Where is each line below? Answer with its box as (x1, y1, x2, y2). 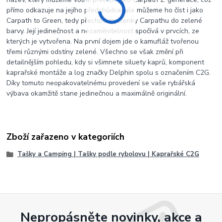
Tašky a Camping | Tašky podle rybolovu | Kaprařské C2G (17, 150, 199, 159)
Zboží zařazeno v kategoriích (6, 130, 125, 143)
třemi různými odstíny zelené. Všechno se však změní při (6, 47, 184, 57)
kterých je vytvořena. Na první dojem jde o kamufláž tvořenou (6, 37, 199, 47)
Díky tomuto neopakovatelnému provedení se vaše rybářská (6, 78, 196, 88)
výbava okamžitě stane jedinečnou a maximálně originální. (6, 89, 187, 99)
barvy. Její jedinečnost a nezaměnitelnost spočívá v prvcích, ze (6, 26, 200, 36)
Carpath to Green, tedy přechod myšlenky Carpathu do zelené (6, 16, 203, 26)
